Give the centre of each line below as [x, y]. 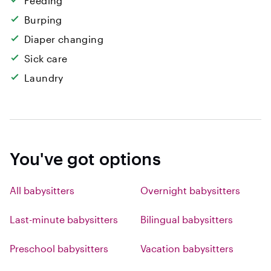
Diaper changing [64, 39]
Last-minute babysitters [64, 219]
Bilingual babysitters [187, 219]
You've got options [85, 158]
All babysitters [42, 190]
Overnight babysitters [190, 190]
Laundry [44, 78]
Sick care [46, 58]
